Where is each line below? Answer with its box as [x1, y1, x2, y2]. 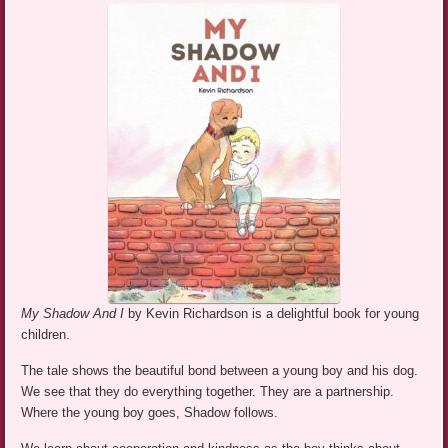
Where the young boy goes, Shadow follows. [21, 405, 279, 421]
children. [21, 327, 71, 343]
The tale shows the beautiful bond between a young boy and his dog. [21, 363, 419, 379]
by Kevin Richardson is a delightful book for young [128, 306, 420, 322]
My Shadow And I [21, 306, 129, 322]
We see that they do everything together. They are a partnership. [21, 384, 395, 400]
